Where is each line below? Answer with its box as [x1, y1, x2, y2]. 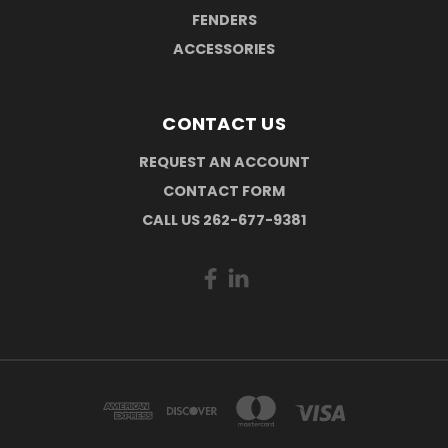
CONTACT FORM [163, 180, 285, 201]
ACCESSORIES [173, 38, 275, 59]
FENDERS [191, 9, 257, 30]
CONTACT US [162, 110, 286, 136]
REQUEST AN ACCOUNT [138, 151, 310, 172]
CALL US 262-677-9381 [141, 209, 307, 230]
